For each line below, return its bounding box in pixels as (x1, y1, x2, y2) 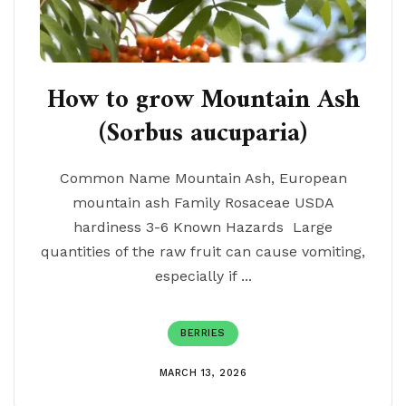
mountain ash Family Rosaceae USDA (72, 194, 334, 211)
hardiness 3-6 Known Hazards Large (73, 218, 333, 236)
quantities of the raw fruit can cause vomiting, (41, 243, 365, 260)
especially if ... (154, 267, 252, 285)
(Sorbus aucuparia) (99, 111, 307, 157)
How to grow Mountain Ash (46, 78, 360, 123)
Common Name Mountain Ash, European (59, 169, 347, 187)
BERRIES (180, 327, 226, 339)
